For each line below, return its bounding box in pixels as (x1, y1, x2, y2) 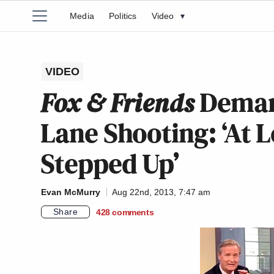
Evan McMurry (41, 187, 100, 197)
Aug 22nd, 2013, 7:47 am (112, 187, 210, 197)
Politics (109, 11, 137, 21)
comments (112, 207, 154, 217)
